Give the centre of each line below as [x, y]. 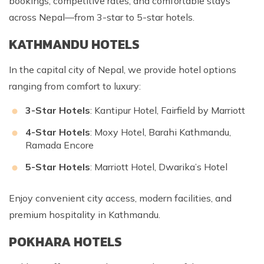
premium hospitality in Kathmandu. [85, 215]
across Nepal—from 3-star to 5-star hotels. [102, 17]
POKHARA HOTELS [65, 242]
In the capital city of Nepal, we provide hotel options [123, 70]
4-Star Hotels [58, 132]
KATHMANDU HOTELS [74, 45]
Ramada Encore [60, 145]
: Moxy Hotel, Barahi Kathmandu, [161, 132]
